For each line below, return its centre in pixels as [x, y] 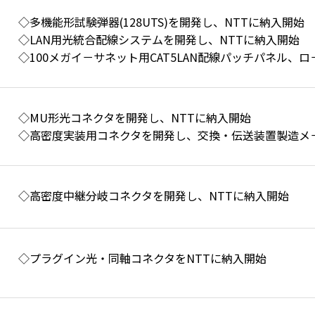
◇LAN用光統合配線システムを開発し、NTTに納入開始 [159, 39]
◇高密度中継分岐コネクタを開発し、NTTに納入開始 [154, 195]
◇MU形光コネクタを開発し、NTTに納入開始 [135, 117]
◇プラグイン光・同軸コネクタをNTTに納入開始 [142, 258]
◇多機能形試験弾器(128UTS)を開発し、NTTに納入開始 [161, 22]
